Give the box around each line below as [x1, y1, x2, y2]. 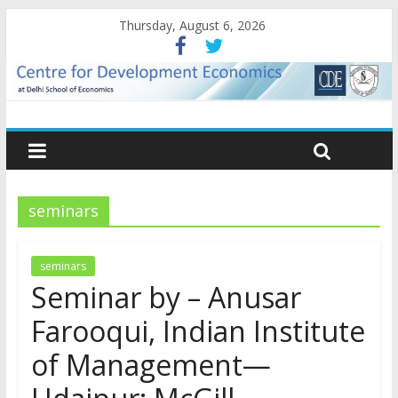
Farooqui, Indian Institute [30, 312, 365, 351]
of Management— [30, 346, 271, 385]
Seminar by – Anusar [30, 278, 301, 317]
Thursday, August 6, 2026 [118, 17, 266, 34]
